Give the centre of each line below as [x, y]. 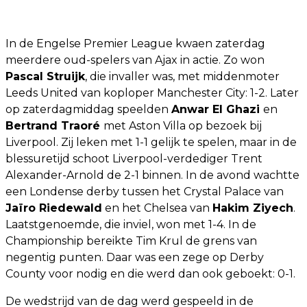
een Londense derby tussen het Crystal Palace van [145, 191]
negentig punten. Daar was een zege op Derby [135, 257]
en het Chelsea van [157, 208]
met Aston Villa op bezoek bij [183, 125]
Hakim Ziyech [253, 208]
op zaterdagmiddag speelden [88, 109]
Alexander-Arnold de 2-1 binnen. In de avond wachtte [152, 175]
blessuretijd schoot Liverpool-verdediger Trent [134, 158]
